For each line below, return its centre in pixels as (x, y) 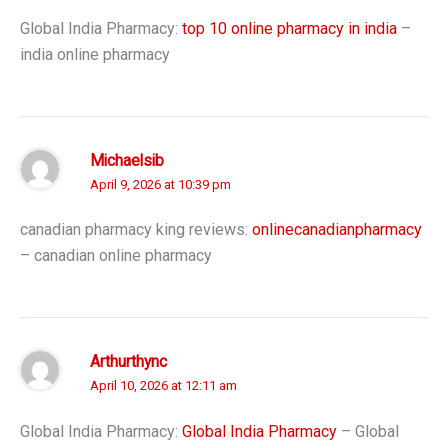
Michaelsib (127, 160)
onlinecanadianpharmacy (337, 230)
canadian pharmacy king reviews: (136, 230)
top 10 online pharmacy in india (289, 28)
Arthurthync (128, 362)
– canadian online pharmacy (116, 256)
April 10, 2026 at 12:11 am (163, 386)
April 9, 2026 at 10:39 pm (160, 184)
